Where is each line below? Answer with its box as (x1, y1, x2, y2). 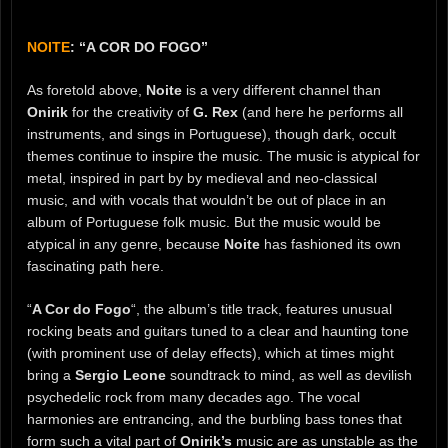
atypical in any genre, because (27, 236, 224, 253)
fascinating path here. (27, 258, 164, 275)
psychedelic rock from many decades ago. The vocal (27, 389, 360, 406)
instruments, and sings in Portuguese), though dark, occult (27, 126, 396, 143)
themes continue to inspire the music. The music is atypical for (27, 148, 420, 165)
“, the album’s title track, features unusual (131, 301, 392, 318)
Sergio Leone (75, 367, 166, 384)
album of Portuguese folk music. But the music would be (27, 214, 381, 231)
